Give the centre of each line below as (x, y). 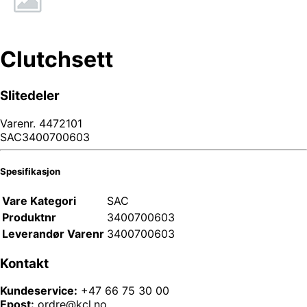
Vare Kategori (39, 200)
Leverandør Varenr (53, 233)
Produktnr (29, 217)
